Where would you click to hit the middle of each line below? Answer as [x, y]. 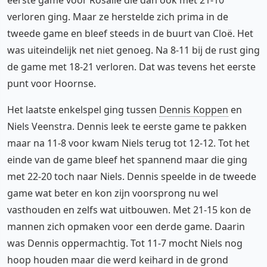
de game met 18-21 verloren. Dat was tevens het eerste [131, 66]
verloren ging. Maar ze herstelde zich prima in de [118, 16]
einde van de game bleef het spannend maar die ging [127, 159]
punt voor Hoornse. [52, 83]
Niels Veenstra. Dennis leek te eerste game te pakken [127, 126]
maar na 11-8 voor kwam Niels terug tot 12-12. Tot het [128, 143]
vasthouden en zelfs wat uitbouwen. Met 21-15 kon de [129, 209]
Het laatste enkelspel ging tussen [83, 109]
